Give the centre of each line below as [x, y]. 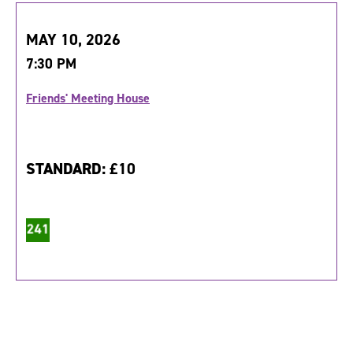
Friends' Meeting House [88, 98]
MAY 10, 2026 [73, 40]
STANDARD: [68, 169]
